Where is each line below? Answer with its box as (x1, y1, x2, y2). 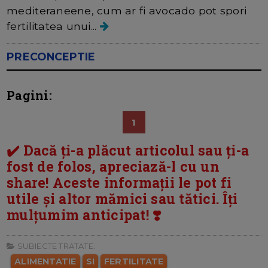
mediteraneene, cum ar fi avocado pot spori (7, 4, 247, 17)
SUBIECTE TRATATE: (15, 241, 95, 251)
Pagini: (7, 87, 52, 103)
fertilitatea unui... (7, 20, 100, 33)
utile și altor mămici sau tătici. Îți (7, 189, 238, 208)
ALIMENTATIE (14, 256, 77, 267)
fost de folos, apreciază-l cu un (7, 157, 220, 175)
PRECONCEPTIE (7, 50, 96, 63)
